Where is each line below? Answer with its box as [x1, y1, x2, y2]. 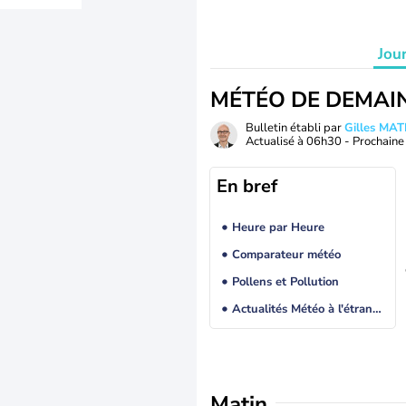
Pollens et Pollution [231, 274, 339, 291]
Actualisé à [246, 133, 306, 150]
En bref [217, 174, 277, 198]
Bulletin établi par [246, 120, 344, 136]
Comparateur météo [231, 246, 341, 264]
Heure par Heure [231, 219, 324, 237]
